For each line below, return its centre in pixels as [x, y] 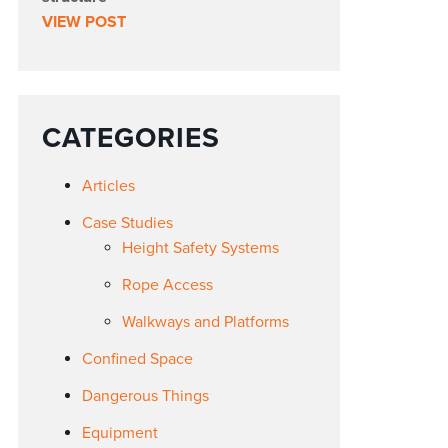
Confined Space [138, 358]
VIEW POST [84, 21]
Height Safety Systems [201, 247]
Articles [109, 185]
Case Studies [128, 222]
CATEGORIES [131, 137]
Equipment [120, 432]
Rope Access [168, 284]
